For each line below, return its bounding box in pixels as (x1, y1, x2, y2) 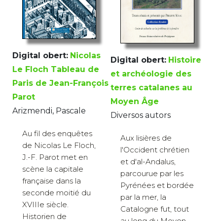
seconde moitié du (22, 188, 91, 198)
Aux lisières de (120, 133, 172, 143)
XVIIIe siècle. (22, 200, 69, 210)
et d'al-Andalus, (120, 156, 176, 166)
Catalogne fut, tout (120, 204, 189, 214)
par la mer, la (120, 192, 166, 202)
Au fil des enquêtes (22, 129, 92, 139)
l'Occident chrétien (120, 145, 189, 154)
